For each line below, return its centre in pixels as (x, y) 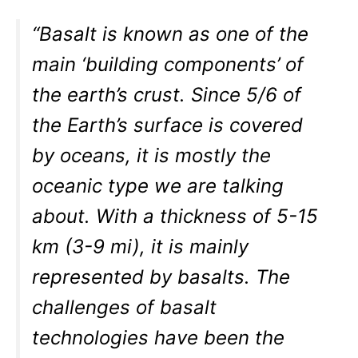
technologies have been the (159, 337)
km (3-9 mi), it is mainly (141, 246)
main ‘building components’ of (168, 64)
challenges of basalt (125, 307)
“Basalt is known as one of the (171, 34)
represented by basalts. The (161, 276)
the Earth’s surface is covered (168, 125)
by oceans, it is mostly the (152, 155)
